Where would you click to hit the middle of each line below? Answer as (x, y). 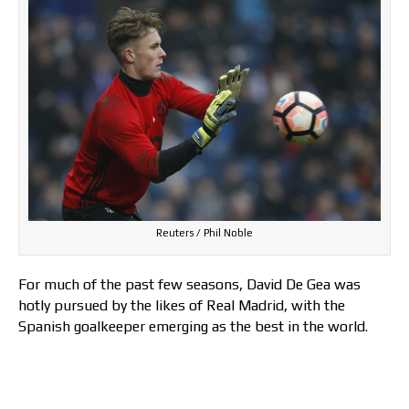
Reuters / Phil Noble (204, 232)
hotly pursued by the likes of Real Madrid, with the (182, 305)
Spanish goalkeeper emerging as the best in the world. (193, 326)
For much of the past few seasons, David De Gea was (189, 284)
